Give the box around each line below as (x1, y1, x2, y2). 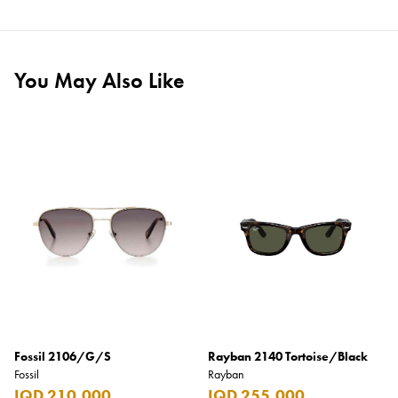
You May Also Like (14, 67, 185, 94)
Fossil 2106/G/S (14, 348, 111, 364)
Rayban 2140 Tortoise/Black (208, 348, 368, 364)
